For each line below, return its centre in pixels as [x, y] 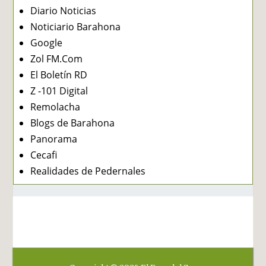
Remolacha [56, 107]
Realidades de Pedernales [88, 171]
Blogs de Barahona [73, 123]
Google [47, 42]
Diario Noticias [64, 10]
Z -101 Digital [59, 91]
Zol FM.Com [57, 58]
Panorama [54, 139]
